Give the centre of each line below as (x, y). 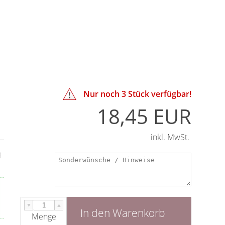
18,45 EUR (144, 116)
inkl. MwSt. (170, 137)
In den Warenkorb (123, 213)
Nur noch (103, 94)
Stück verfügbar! (159, 94)
